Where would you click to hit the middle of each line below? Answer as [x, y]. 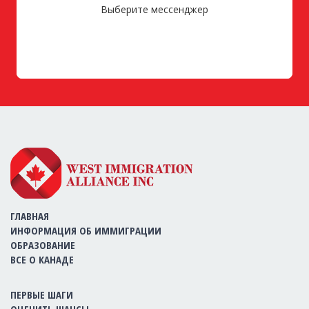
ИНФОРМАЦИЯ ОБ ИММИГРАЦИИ [86, 230]
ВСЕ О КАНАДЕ [42, 259]
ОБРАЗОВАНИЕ [43, 245]
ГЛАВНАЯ [30, 216]
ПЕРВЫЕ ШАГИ [42, 295]
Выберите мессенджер [154, 9]
